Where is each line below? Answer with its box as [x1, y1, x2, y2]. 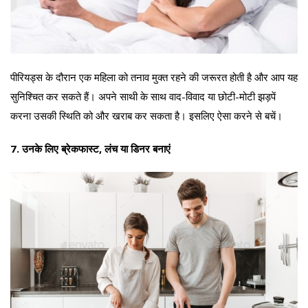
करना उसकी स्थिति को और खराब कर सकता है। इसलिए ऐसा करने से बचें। [10, 108, 283, 122]
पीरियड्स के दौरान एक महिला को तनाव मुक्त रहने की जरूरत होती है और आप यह [10, 69, 298, 84]
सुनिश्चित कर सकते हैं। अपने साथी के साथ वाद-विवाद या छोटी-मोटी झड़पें [10, 89, 276, 103]
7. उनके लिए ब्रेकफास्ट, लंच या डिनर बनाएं [10, 141, 170, 155]
